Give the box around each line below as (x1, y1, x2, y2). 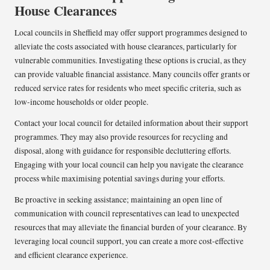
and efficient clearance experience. (14, 249, 128, 260)
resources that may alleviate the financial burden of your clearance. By (14, 221, 247, 233)
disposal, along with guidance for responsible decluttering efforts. (14, 145, 231, 156)
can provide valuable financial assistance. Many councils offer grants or (14, 68, 250, 80)
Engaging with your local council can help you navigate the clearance (14, 159, 243, 170)
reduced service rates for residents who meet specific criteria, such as (14, 82, 241, 93)
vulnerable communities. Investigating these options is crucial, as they (14, 54, 246, 66)
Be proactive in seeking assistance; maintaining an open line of (14, 193, 222, 205)
